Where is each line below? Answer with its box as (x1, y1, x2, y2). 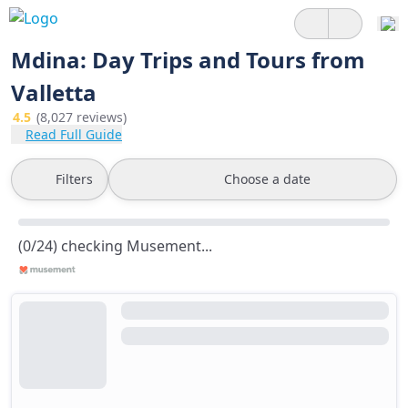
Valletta (11, 77, 97, 107)
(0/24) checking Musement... (18, 236, 212, 256)
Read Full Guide (25, 126, 122, 143)
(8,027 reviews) (36, 108, 127, 126)
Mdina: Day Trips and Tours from (11, 45, 365, 75)
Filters (56, 170, 93, 188)
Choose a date (224, 170, 311, 188)
